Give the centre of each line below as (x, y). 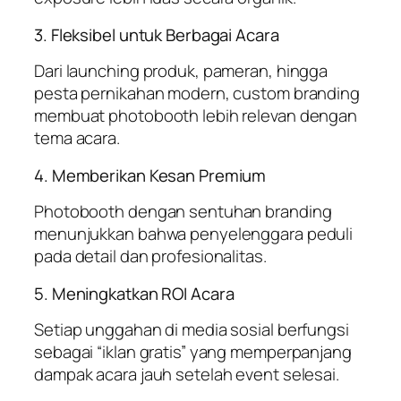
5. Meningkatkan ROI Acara (134, 293)
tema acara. (77, 138)
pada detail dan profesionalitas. (150, 256)
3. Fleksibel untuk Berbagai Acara (157, 34)
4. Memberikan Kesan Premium (150, 175)
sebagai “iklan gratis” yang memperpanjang (193, 352)
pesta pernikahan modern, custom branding (197, 94)
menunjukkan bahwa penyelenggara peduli (194, 234)
